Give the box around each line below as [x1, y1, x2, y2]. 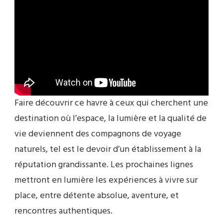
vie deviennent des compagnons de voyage [14, 127, 181, 142]
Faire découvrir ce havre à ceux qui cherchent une [14, 96, 208, 111]
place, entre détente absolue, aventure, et [14, 189, 179, 204]
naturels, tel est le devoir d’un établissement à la [14, 142, 201, 157]
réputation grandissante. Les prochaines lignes [14, 158, 193, 173]
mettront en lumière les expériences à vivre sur [14, 173, 198, 188]
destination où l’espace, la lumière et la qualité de [14, 111, 207, 126]
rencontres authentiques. [14, 204, 112, 219]
